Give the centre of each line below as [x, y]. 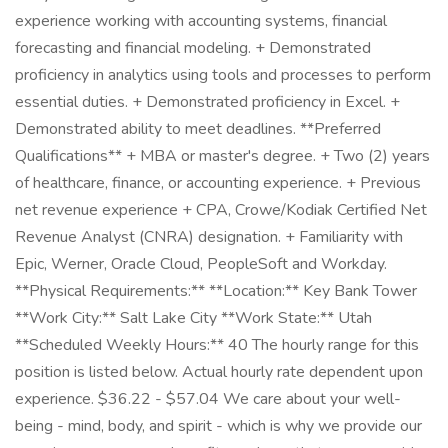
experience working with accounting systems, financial [201, 21]
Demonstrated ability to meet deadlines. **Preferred [198, 129]
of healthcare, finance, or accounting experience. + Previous [218, 183]
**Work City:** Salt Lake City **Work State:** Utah [193, 318]
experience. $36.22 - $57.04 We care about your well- [208, 399]
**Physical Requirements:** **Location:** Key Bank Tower [216, 291]
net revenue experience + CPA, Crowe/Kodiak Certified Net [221, 210]
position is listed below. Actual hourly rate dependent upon [219, 372]
